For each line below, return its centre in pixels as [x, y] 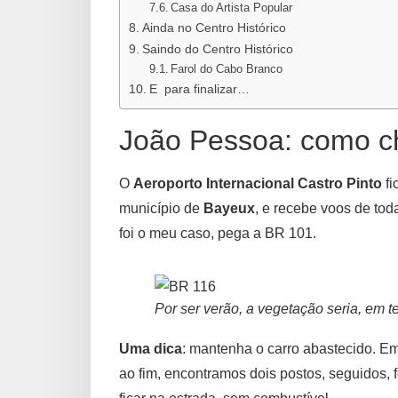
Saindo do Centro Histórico [217, 49]
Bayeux [229, 209]
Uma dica [151, 349]
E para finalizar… [199, 89]
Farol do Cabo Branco [227, 69]
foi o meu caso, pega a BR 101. [218, 234]
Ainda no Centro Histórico [214, 28]
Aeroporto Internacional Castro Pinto [258, 184]
